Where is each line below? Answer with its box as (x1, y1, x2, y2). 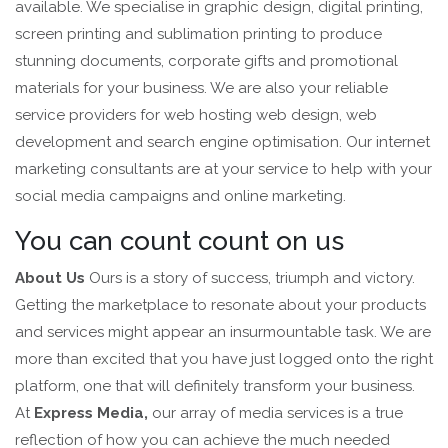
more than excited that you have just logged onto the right (15, 350, 433, 369)
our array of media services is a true (152, 404, 403, 423)
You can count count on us (15, 226, 344, 257)
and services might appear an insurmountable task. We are (15, 323, 431, 342)
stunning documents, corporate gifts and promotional (15, 52, 398, 71)
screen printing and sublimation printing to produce (15, 25, 382, 44)
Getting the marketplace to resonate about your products (15, 296, 426, 315)
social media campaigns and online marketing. (15, 187, 346, 206)
